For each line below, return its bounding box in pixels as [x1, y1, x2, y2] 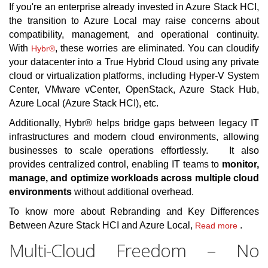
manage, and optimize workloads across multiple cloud [9, 173, 259, 184]
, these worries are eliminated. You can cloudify [55, 43, 259, 54]
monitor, [222, 159, 259, 170]
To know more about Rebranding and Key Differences [9, 206, 259, 217]
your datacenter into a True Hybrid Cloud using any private [9, 57, 259, 68]
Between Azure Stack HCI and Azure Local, [9, 220, 195, 231]
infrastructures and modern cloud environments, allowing [9, 132, 259, 142]
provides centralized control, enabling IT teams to [9, 159, 222, 170]
